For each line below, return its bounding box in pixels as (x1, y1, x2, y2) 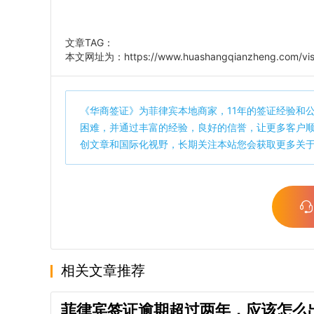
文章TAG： (65, 36, 114, 48)
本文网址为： (65, 50, 124, 62)
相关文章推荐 (61, 262, 145, 279)
